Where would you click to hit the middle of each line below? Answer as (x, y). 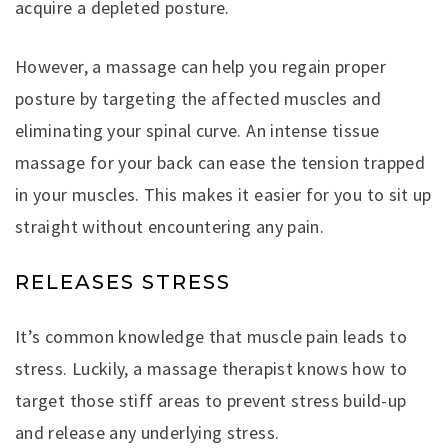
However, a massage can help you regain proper (201, 67)
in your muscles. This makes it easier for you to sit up (223, 195)
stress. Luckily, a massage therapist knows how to (211, 368)
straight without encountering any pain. (170, 227)
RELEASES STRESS (123, 282)
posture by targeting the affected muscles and (198, 99)
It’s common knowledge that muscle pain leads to (211, 336)
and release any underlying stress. (147, 432)
